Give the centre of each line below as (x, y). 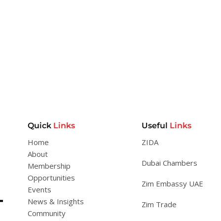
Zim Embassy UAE (172, 184)
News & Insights (56, 201)
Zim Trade (159, 204)
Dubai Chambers (169, 163)
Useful (156, 126)
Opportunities (51, 178)
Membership (49, 166)
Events (39, 189)
